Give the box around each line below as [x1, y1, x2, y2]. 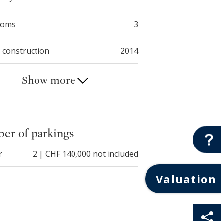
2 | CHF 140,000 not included [32, 148, 138, 159]
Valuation [155, 171, 216, 186]
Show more [21, 74, 75, 87]
